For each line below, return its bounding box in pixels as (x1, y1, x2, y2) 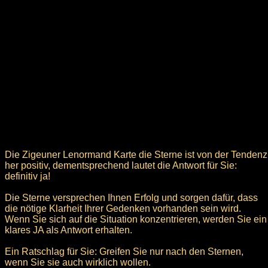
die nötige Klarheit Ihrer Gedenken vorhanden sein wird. (5, 203, 241, 214)
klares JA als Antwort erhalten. (5, 224, 132, 235)
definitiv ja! (5, 170, 50, 181)
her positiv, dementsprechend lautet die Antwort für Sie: (5, 160, 237, 170)
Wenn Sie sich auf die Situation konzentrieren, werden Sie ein (5, 214, 267, 224)
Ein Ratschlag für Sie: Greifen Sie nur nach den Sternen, (5, 246, 243, 257)
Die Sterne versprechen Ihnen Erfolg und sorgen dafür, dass (5, 192, 258, 203)
